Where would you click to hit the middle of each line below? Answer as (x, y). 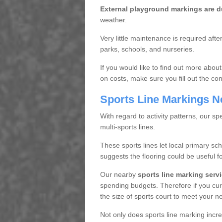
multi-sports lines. (127, 127)
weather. (113, 20)
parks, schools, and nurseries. (147, 49)
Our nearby (118, 174)
